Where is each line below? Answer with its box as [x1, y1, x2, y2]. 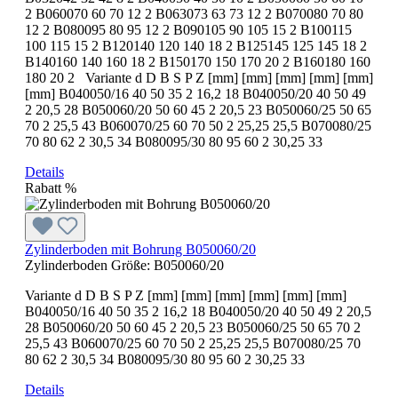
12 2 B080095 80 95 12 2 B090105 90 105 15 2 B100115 [25, 21, 352, 37]
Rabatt [25, 179, 61, 195]
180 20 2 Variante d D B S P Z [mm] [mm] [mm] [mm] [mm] [25, 69, 373, 85]
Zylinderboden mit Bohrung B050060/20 [25, 241, 256, 257]
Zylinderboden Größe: [25, 257, 154, 273]
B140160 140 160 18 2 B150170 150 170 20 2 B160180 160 [25, 53, 370, 69]
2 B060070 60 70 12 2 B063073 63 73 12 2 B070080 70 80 [25, 5, 363, 21]
